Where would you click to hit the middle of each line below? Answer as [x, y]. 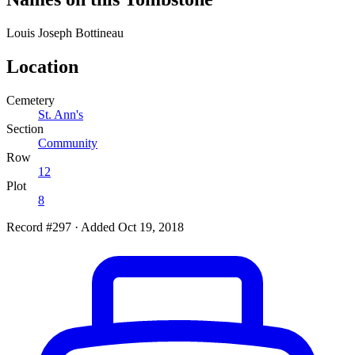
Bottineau [99, 32]
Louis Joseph [39, 32]
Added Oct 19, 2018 [132, 227]
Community [68, 143]
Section [25, 128]
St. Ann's [61, 114]
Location [42, 66]
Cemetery [31, 100]
